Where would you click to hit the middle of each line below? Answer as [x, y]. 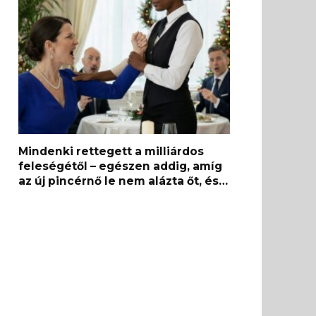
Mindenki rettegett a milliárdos [111, 151]
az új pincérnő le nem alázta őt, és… [123, 181]
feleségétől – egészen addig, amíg [120, 166]
